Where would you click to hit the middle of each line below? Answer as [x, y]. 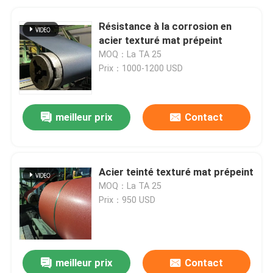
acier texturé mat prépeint [161, 40]
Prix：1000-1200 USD [141, 68]
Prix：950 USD [127, 200]
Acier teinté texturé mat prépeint [176, 172]
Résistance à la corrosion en [165, 26]
